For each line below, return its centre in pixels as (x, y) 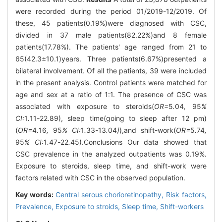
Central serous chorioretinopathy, (111, 195)
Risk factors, (187, 195)
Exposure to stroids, (89, 207)
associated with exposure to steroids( (85, 107)
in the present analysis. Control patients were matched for (111, 83)
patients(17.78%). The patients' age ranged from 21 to (111, 47)
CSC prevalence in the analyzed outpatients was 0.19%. (111, 154)
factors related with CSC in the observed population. (100, 178)
